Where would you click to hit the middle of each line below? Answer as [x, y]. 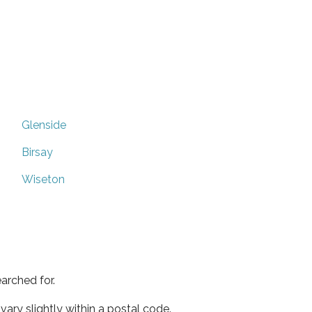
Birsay [37, 152]
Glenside [44, 125]
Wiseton [43, 179]
